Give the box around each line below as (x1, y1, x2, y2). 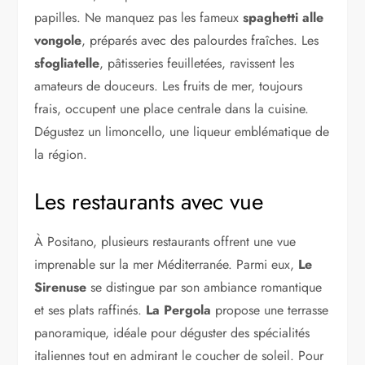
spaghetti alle (243, 7, 324, 27)
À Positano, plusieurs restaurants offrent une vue (34, 231, 297, 251)
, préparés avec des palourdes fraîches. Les (81, 30, 319, 50)
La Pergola (146, 300, 212, 319)
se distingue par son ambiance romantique (86, 277, 323, 297)
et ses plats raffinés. (34, 300, 147, 319)
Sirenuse (34, 277, 87, 297)
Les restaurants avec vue (34, 184, 264, 218)
